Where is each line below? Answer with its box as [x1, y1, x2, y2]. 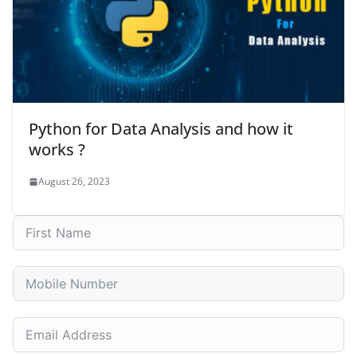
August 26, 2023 [38, 175, 110, 189]
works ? [29, 139, 85, 161]
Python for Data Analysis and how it [29, 118, 293, 140]
